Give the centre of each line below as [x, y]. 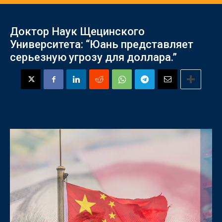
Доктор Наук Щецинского [77, 31]
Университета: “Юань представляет [102, 44]
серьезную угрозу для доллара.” [93, 57]
